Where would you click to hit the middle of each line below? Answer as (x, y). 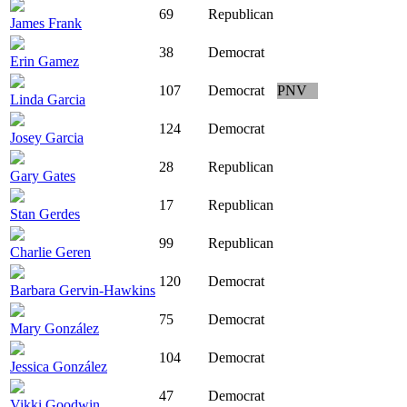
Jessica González (59, 367)
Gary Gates (43, 176)
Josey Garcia (47, 138)
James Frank (46, 24)
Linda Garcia (48, 100)
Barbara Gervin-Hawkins (83, 291)
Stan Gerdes (45, 214)
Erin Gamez (45, 62)
